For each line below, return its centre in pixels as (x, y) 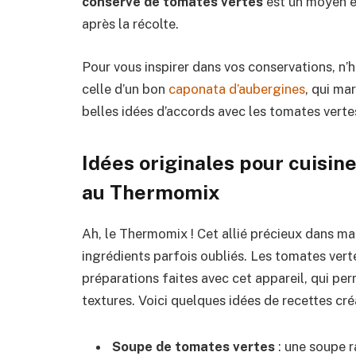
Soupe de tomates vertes (193, 346)
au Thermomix (151, 193)
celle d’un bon (125, 89)
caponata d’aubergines (237, 89)
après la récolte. (130, 23)
